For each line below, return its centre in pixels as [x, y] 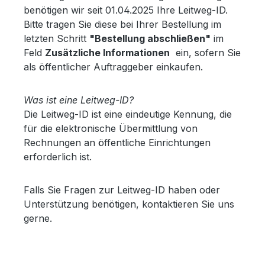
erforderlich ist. [58, 157]
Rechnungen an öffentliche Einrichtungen [117, 143]
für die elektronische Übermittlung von [111, 129]
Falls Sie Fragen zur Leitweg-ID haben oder [122, 190]
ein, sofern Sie [205, 53]
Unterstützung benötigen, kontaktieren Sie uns [129, 204]
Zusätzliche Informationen [107, 53]
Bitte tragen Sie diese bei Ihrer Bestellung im [122, 25]
